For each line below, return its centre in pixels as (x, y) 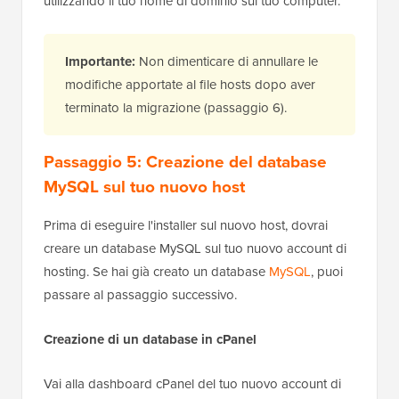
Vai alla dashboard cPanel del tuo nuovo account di (192, 384)
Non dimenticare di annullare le (227, 62)
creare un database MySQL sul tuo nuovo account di (195, 249)
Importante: (100, 62)
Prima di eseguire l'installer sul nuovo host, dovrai (186, 226)
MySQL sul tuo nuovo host (144, 187)
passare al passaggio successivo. (140, 295)
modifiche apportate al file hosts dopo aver (190, 85)
